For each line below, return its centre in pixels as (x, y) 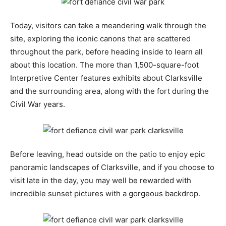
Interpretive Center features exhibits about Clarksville (106, 78)
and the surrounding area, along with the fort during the (109, 91)
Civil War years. (38, 104)
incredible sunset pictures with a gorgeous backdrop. (105, 194)
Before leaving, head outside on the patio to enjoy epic (107, 154)
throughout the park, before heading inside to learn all (106, 52)
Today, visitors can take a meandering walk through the (108, 26)
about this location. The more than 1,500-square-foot (104, 65)
